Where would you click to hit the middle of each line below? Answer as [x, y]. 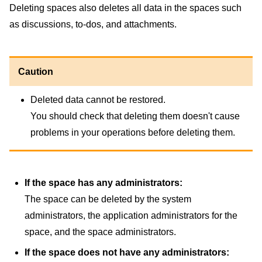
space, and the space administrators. [100, 232]
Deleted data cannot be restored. [98, 100]
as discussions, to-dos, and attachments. [93, 25]
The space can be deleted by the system [108, 199]
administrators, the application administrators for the [131, 215]
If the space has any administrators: [104, 182]
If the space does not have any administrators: [127, 252]
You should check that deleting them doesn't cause [135, 116]
